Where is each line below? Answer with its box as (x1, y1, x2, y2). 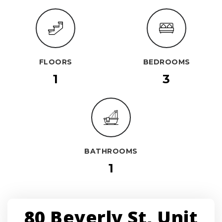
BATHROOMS (84, 146, 138, 156)
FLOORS (39, 57, 72, 66)
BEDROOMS (143, 57, 190, 66)
